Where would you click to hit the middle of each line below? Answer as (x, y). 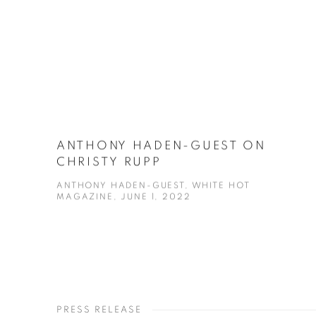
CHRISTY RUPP (109, 162)
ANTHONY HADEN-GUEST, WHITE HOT (154, 186)
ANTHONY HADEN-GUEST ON (161, 146)
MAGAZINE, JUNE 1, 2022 (124, 197)
